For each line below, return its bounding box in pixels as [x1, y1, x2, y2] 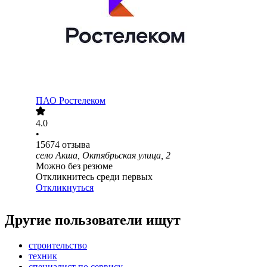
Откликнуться [36, 182, 94, 193]
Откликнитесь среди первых [36, 172, 153, 182]
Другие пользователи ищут [5, 212, 181, 228]
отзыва [62, 139, 90, 150]
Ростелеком [59, 95, 105, 106]
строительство [29, 240, 87, 251]
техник [29, 251, 57, 262]
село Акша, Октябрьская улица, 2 [36, 150, 170, 161]
